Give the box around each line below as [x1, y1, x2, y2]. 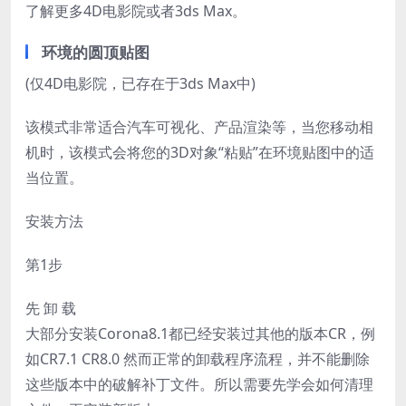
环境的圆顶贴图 [42, 42, 150, 63]
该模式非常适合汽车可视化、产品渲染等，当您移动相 [25, 117, 373, 138]
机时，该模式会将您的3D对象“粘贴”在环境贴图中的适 [25, 142, 374, 163]
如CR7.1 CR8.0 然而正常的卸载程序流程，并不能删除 [25, 349, 370, 370]
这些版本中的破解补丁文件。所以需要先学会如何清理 [25, 374, 373, 395]
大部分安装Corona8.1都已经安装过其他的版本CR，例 [25, 324, 375, 344]
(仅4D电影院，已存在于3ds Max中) [25, 73, 256, 94]
